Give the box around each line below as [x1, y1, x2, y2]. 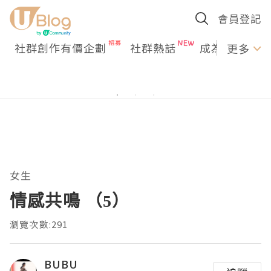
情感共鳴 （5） [10, 189, 130, 212]
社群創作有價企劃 [15, 40, 106, 56]
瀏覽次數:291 [10, 218, 68, 230]
